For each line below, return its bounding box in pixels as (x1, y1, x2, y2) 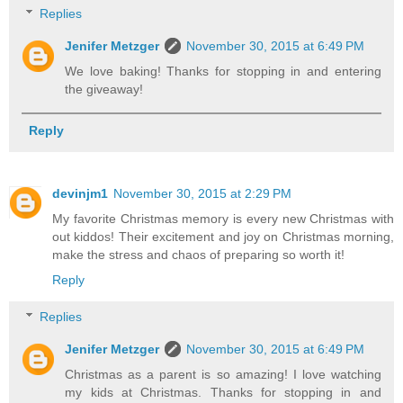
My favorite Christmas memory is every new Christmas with (52, 210, 394, 226)
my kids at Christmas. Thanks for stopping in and (65, 385, 381, 400)
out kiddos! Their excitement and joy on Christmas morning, (52, 228, 394, 244)
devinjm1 (52, 185, 108, 201)
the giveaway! (65, 82, 144, 97)
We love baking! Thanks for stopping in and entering (65, 64, 381, 79)
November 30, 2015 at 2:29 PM (113, 185, 291, 201)
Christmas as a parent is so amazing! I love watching (65, 367, 381, 382)
